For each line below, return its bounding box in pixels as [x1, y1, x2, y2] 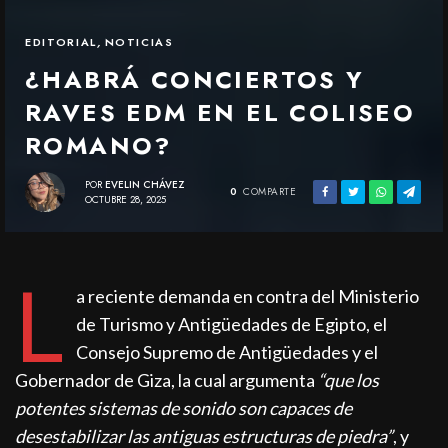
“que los [318, 369, 380, 392]
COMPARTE [243, 184, 296, 200]
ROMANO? [25, 128, 172, 164]
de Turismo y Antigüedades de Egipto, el [75, 313, 387, 336]
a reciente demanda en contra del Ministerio [75, 285, 419, 308]
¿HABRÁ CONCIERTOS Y [25, 62, 365, 98]
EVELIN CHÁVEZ [105, 176, 185, 192]
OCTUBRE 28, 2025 [85, 191, 166, 207]
